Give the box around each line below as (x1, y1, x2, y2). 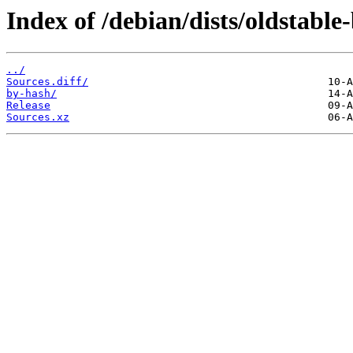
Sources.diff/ (6, 76, 88, 88)
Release (6, 99, 50, 112)
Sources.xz (6, 111, 69, 124)
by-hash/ (6, 87, 57, 100)
